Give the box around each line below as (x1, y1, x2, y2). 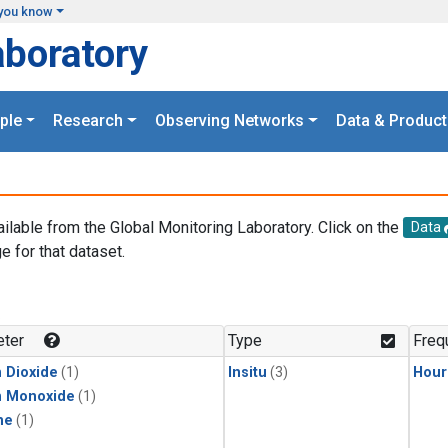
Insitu (228, 364, 267, 382)
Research (53, 111, 124, 131)
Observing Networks (155, 111, 304, 131)
